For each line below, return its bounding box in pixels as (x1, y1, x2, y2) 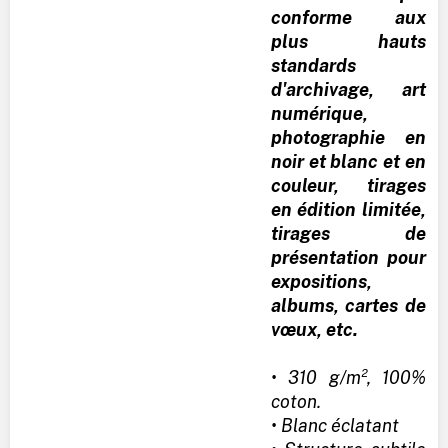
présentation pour (270, 246, 426, 268)
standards (270, 54, 356, 76)
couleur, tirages (270, 174, 426, 196)
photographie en (270, 126, 426, 148)
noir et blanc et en (270, 150, 426, 172)
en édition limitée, (270, 198, 426, 220)
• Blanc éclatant (270, 414, 399, 436)
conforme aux (270, 6, 426, 28)
